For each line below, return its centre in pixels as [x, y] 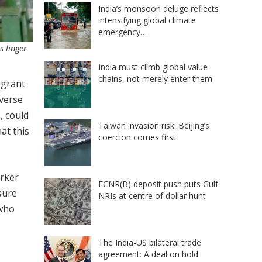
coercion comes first [137, 137]
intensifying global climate [147, 20]
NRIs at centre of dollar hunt [152, 195]
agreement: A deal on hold [148, 254]
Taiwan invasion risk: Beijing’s [154, 125]
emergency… [123, 32]
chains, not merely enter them [155, 78]
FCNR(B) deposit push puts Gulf [158, 184]
